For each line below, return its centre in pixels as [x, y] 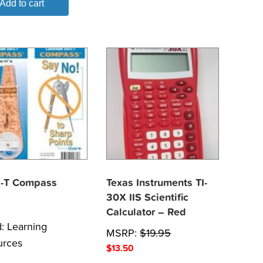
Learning [27, 226]
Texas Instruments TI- [157, 183]
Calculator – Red [146, 212]
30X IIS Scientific [148, 197]
